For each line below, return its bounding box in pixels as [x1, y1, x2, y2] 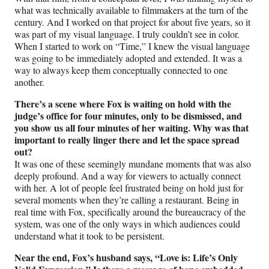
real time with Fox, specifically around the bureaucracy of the [14, 205, 246, 219]
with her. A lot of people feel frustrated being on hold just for [14, 181, 243, 195]
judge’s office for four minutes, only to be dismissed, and [14, 109, 242, 123]
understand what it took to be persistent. [14, 229, 165, 243]
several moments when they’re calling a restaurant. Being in [14, 193, 239, 207]
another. [14, 76, 44, 89]
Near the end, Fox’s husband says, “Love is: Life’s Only [14, 250, 238, 265]
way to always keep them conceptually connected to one [14, 64, 228, 77]
